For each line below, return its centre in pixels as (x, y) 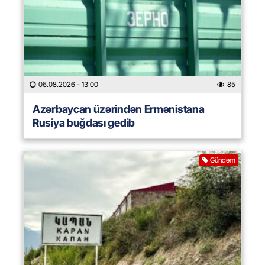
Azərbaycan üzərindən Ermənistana (119, 109)
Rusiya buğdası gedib (84, 123)
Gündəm (223, 160)
